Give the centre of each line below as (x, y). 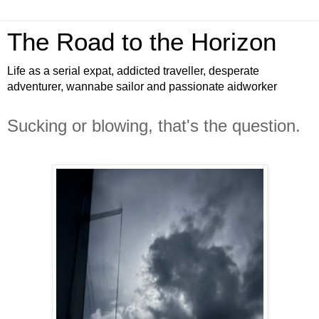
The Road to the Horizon (142, 42)
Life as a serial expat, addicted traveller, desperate (133, 71)
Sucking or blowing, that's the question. (154, 126)
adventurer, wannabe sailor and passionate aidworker (142, 87)
